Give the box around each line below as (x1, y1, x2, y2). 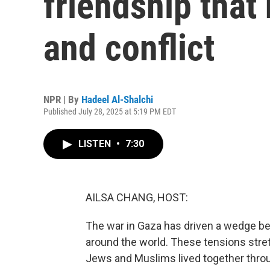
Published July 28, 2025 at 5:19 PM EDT (43, 107, 176, 116)
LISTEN (78, 138, 113, 149)
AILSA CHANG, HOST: (86, 191, 188, 204)
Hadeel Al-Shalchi (81, 93, 153, 105)
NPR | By (43, 93, 81, 105)
